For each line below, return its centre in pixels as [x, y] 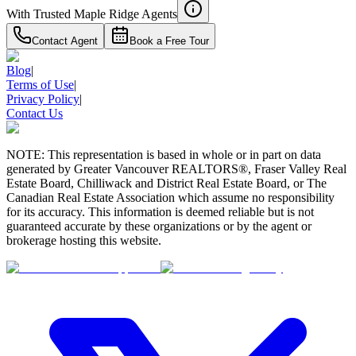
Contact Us [35, 114]
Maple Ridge [106, 14]
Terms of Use [40, 85]
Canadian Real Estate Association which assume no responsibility [170, 198]
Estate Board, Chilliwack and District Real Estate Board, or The [166, 184]
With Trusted [39, 14]
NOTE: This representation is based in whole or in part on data [164, 155]
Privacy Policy [43, 99]
